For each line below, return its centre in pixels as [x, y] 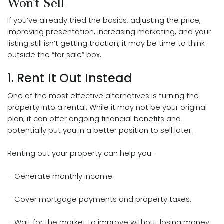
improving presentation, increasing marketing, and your [109, 32]
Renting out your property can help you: [80, 153]
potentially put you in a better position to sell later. [100, 130]
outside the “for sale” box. [54, 55]
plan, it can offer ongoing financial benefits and [94, 119]
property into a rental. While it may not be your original [107, 107]
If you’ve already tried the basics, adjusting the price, [104, 20]
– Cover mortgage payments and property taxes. [99, 199]
